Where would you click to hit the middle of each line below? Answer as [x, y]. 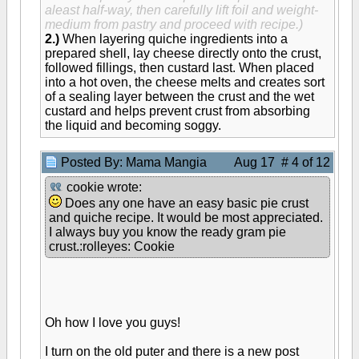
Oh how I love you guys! [113, 323]
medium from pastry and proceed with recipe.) [174, 24]
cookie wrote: [103, 187]
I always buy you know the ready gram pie [167, 232]
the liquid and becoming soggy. [133, 125]
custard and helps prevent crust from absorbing [177, 111]
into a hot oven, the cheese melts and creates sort [185, 82]
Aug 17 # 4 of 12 [282, 162]
